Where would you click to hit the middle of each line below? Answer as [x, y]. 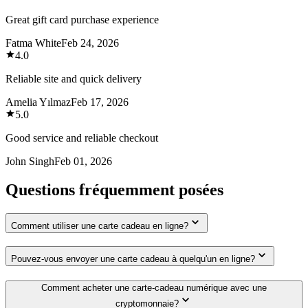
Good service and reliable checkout [82, 137]
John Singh [30, 161]
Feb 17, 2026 [100, 102]
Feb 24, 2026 [90, 43]
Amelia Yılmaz [38, 102]
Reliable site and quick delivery [74, 78]
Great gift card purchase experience [82, 19]
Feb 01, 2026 [83, 161]
